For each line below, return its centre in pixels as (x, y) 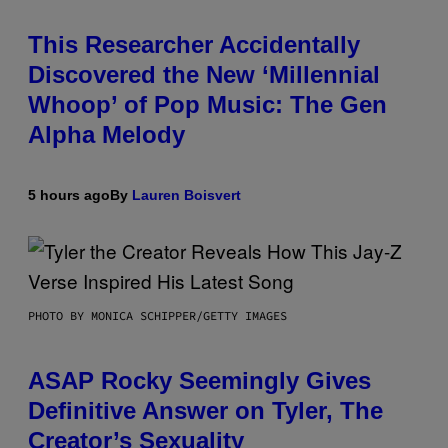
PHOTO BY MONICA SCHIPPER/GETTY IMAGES (157, 316)
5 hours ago (69, 195)
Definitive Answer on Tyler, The (205, 411)
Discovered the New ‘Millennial (204, 75)
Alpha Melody (106, 135)
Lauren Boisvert (186, 195)
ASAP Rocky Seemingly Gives (199, 381)
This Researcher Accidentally (194, 45)
